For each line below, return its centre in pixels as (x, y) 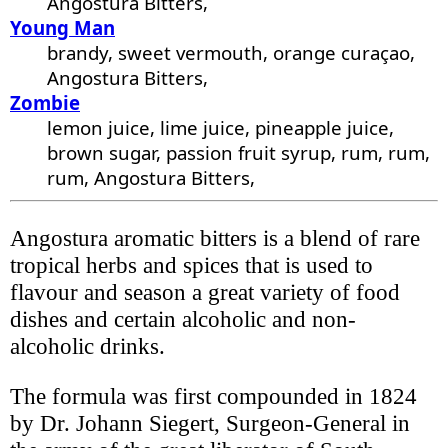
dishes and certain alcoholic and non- (183, 319)
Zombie (45, 103)
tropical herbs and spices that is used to (191, 265)
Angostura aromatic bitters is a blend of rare (215, 238)
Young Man (62, 28)
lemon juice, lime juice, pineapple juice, (221, 128)
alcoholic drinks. (87, 346)
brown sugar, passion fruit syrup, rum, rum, (239, 153)
